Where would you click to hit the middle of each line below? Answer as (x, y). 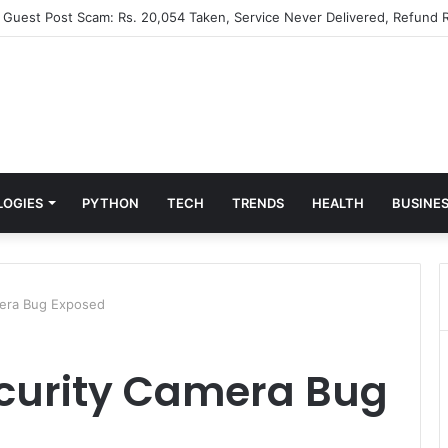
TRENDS (258, 203)
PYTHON (110, 203)
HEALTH (338, 203)
